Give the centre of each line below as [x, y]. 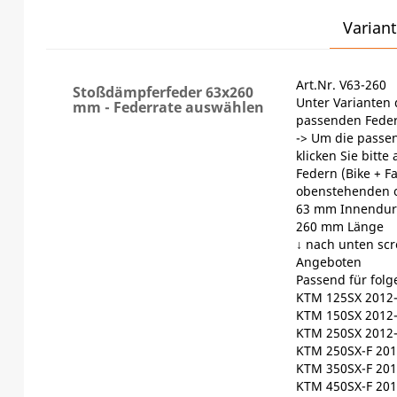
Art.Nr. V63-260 [341, 84]
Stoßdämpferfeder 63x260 [163, 92]
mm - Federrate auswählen [168, 107]
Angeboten [329, 261]
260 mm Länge [340, 226]
